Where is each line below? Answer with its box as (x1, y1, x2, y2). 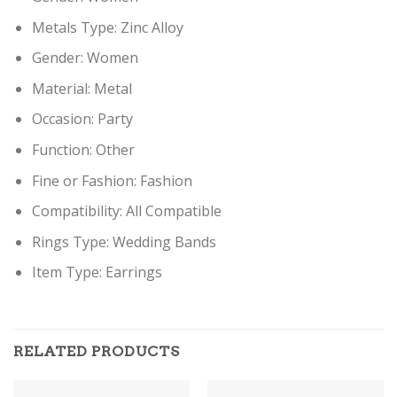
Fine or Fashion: (31, 170, 140, 191)
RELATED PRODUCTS (13, 343, 180, 361)
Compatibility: (31, 201, 126, 222)
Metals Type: (31, 17, 121, 37)
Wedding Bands (112, 231, 216, 252)
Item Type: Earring (31, 262, 155, 283)
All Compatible (125, 201, 222, 222)
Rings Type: (31, 231, 113, 252)
